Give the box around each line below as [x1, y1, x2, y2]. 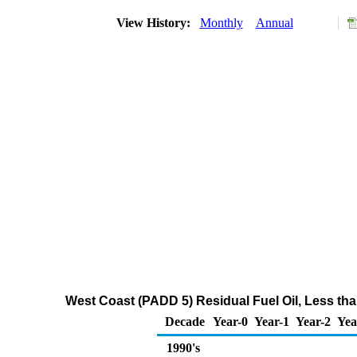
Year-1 [254, 315, 289, 328]
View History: [112, 16, 197, 29]
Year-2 [296, 315, 331, 328]
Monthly [199, 16, 243, 29]
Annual [255, 16, 293, 29]
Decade [165, 315, 205, 328]
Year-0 [213, 315, 248, 328]
